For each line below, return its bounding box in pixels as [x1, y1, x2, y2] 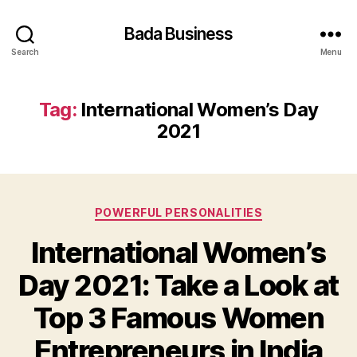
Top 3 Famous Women [33, 300, 324, 335]
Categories [178, 201, 249, 218]
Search [11, 46, 39, 57]
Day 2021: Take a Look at [18, 267, 339, 303]
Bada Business [124, 23, 233, 44]
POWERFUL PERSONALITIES [94, 206, 263, 219]
